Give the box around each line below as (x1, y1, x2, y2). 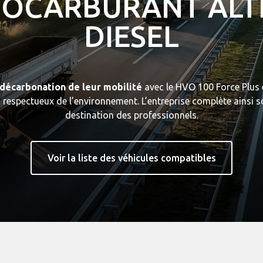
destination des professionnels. (65, 110, 198, 120)
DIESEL (84, 19, 179, 52)
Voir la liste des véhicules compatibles (47, 152, 216, 163)
